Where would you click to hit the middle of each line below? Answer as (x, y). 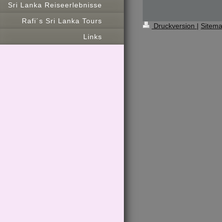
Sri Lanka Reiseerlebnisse (55, 5)
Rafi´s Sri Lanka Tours (62, 21)
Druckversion (174, 26)
